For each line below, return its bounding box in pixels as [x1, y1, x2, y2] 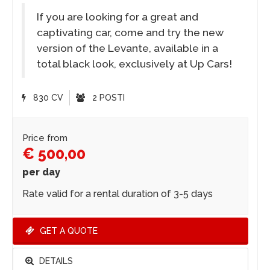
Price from [22, 132, 67, 143]
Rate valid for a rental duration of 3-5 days [22, 187, 213, 199]
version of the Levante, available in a [37, 42, 218, 54]
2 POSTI [90, 92, 125, 102]
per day [22, 166, 60, 178]
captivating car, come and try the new [37, 26, 224, 39]
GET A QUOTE [37, 225, 98, 236]
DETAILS [37, 256, 73, 266]
